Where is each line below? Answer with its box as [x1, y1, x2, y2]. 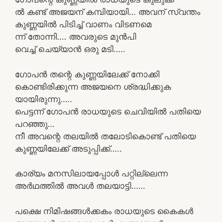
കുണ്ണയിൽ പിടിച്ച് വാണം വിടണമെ [15, 19, 152, 29]
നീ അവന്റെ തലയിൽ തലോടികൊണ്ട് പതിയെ [15, 131, 196, 141]
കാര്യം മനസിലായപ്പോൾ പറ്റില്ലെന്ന [15, 168, 167, 178]
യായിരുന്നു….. [15, 94, 72, 104]
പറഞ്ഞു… [15, 118, 55, 129]
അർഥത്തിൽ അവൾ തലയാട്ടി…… [15, 181, 145, 191]
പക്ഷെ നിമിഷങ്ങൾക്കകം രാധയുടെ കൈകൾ [15, 206, 193, 216]
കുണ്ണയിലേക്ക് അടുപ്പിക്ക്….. [15, 143, 122, 154]
